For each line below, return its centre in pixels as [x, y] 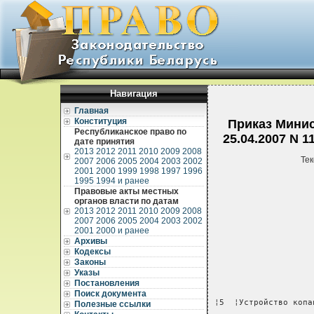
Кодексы [92, 252]
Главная [91, 111]
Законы [90, 262]
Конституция [100, 121]
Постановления [107, 283]
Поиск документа [110, 294]
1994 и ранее [122, 181]
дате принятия [104, 142]
